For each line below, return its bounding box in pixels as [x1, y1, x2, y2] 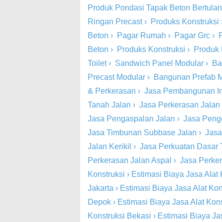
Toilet [88, 59, 107, 67]
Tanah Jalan [88, 101, 131, 109]
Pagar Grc [174, 31, 210, 40]
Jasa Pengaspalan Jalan [88, 114, 175, 123]
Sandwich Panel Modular [115, 59, 204, 67]
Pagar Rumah [117, 31, 166, 40]
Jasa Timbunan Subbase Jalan [88, 128, 197, 137]
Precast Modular [88, 73, 145, 81]
